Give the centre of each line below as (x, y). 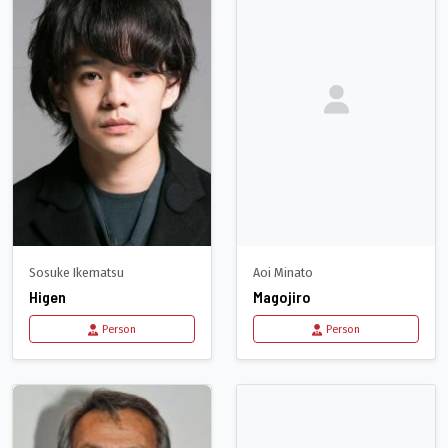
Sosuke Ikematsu (76, 273)
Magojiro (282, 297)
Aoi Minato (283, 273)
